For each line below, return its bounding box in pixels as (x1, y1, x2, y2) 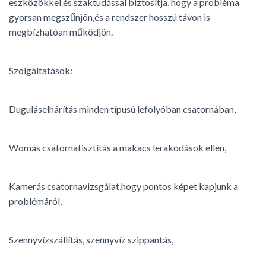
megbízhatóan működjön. (9, 26, 113, 38)
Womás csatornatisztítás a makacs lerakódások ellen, (9, 142, 226, 154)
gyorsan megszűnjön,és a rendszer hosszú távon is (9, 11, 210, 23)
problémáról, (9, 195, 62, 207)
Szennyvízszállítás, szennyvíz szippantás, (9, 234, 173, 246)
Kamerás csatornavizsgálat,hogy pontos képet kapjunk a (9, 180, 238, 192)
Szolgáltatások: (9, 65, 72, 77)
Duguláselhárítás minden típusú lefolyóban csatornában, (9, 103, 236, 115)
